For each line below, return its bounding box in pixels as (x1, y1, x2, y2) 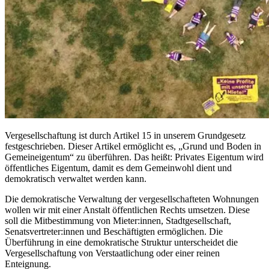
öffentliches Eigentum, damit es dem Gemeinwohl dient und (5, 163, 232, 174)
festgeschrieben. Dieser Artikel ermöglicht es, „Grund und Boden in (5, 141, 261, 152)
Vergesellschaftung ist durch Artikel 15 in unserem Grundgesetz (5, 130, 246, 141)
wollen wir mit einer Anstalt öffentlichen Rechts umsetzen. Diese (5, 205, 250, 216)
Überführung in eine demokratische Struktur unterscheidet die (5, 237, 238, 248)
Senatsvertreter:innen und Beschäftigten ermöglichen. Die (5, 226, 223, 237)
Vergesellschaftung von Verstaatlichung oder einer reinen (5, 248, 220, 259)
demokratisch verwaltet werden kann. (5, 174, 147, 184)
